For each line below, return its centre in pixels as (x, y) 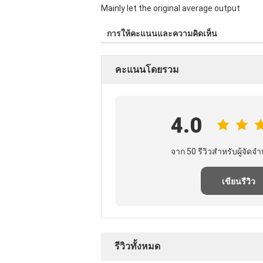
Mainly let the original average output (171, 8)
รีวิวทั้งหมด (137, 246)
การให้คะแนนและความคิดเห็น (162, 33)
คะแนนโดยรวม (147, 70)
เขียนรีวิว (238, 181)
